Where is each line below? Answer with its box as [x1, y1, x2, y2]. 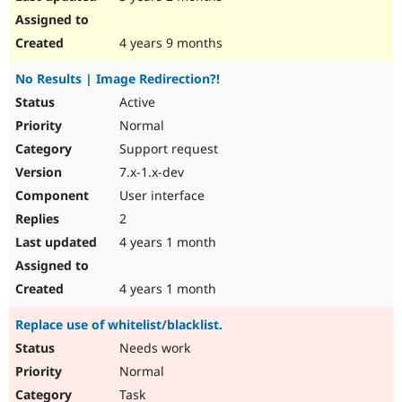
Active [116, 93, 155, 111]
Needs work [116, 339, 190, 357]
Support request [116, 140, 218, 158]
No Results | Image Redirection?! [15, 70, 220, 88]
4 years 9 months [116, 34, 223, 52]
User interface [116, 187, 205, 205]
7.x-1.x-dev [116, 163, 184, 181]
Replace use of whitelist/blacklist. [15, 316, 223, 334]
